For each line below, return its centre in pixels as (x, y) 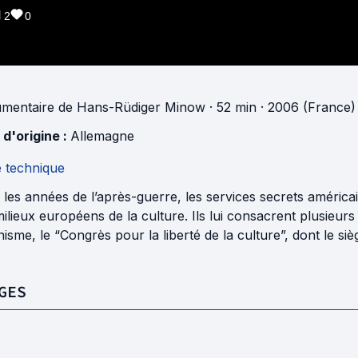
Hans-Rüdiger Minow (141, 107)
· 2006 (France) (306, 107)
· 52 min (231, 107)
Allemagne (102, 136)
